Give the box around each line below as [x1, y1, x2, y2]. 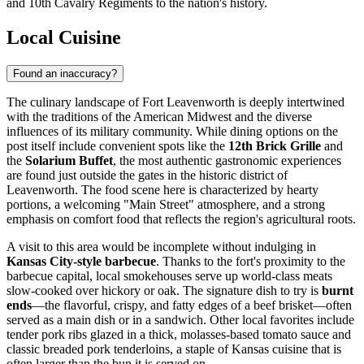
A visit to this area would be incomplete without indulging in [6, 240, 316, 254]
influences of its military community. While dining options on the [6, 124, 338, 139]
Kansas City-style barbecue [6, 254, 156, 269]
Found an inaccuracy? [13, 67, 117, 80]
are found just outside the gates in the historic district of [6, 168, 288, 183]
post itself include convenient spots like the [6, 139, 228, 154]
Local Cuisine [6, 27, 121, 49]
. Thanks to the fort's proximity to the [156, 254, 345, 269]
